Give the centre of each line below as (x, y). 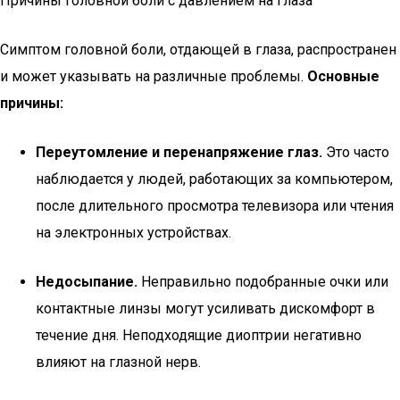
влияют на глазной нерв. (118, 362)
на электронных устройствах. (133, 233)
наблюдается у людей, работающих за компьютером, (214, 179)
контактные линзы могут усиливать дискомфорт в (205, 308)
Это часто (356, 152)
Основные (343, 76)
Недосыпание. (87, 282)
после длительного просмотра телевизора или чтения (215, 206)
